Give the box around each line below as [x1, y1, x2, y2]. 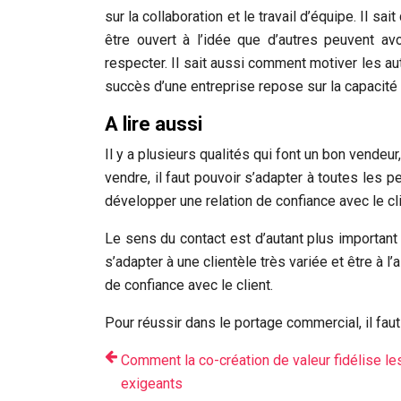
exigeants [121, 375, 183, 392]
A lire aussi [105, 113, 202, 135]
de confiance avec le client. [105, 277, 273, 294]
